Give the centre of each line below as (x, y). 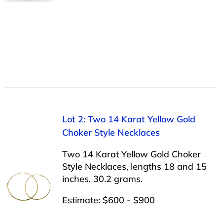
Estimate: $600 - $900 (108, 200)
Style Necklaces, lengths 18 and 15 (134, 166)
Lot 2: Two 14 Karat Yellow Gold (129, 119)
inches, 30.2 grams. (102, 179)
